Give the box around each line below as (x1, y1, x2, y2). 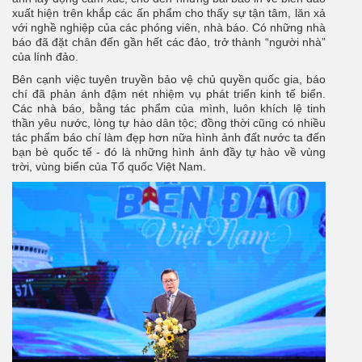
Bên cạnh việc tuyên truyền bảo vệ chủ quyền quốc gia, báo (12, 73, 326, 86)
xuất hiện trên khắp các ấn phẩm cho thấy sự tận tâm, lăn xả (12, 6, 326, 20)
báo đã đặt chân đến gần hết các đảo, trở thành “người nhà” (12, 36, 326, 49)
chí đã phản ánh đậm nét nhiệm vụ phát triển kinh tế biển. (12, 87, 326, 101)
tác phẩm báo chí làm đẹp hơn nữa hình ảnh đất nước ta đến (12, 131, 326, 145)
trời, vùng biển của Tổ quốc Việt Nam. (12, 160, 206, 174)
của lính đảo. (12, 50, 85, 64)
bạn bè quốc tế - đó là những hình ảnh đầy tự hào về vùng (12, 145, 326, 159)
